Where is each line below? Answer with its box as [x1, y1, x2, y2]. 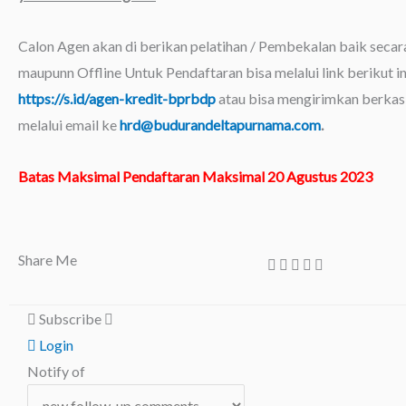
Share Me [18, 251, 77, 268]
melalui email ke [18, 116, 120, 133]
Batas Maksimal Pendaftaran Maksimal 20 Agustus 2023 [18, 168, 372, 185]
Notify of [27, 362, 85, 380]
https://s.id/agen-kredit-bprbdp [18, 90, 216, 107]
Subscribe [39, 310, 101, 327]
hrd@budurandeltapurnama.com [120, 116, 321, 133]
